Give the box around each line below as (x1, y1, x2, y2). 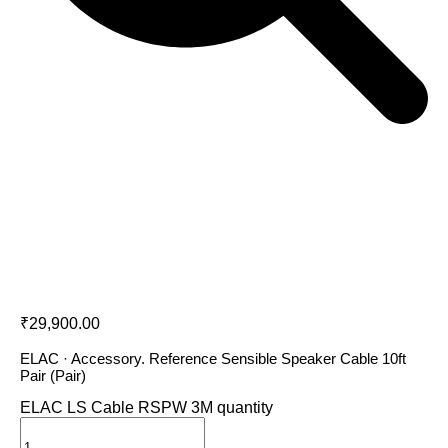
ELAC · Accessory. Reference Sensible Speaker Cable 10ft (20, 350, 406, 368)
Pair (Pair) (20, 367, 86, 385)
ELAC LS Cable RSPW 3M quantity (20, 399, 273, 417)
